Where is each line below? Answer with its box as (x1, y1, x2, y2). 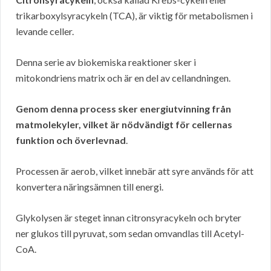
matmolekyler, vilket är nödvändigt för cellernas (16, 119, 232, 131)
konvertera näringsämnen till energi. (16, 181, 163, 193)
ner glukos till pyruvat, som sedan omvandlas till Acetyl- (16, 227, 244, 240)
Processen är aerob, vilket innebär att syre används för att (16, 165, 253, 177)
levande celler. (16, 25, 74, 38)
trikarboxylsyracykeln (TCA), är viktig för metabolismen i (16, 10, 253, 22)
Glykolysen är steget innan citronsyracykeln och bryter (16, 212, 241, 224)
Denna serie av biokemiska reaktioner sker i (16, 56, 196, 68)
